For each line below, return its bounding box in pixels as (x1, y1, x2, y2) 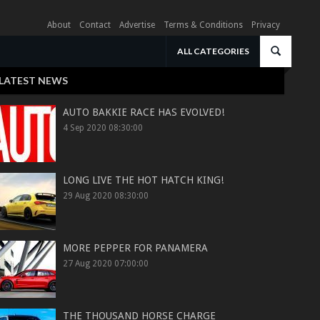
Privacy (251, 20, 280, 30)
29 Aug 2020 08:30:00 (63, 191, 149, 201)
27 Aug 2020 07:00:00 (63, 259, 149, 269)
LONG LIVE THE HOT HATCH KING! (63, 174, 224, 186)
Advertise (119, 20, 155, 30)
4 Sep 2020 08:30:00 (63, 123, 144, 133)
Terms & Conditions (164, 20, 243, 30)
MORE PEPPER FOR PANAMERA (63, 242, 209, 254)
